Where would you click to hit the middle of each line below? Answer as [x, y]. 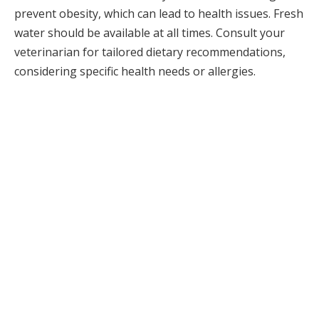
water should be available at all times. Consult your [150, 32]
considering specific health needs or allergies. [135, 71]
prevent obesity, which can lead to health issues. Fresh [159, 13]
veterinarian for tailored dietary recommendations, [150, 52]
